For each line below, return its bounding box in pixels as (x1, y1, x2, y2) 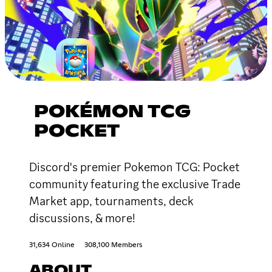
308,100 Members (84, 241, 142, 249)
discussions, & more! (29, 209, 135, 226)
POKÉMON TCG (34, 103, 191, 121)
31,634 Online (29, 241, 75, 249)
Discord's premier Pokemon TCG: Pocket (29, 158, 240, 175)
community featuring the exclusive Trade (29, 175, 240, 192)
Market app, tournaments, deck (29, 192, 194, 209)
